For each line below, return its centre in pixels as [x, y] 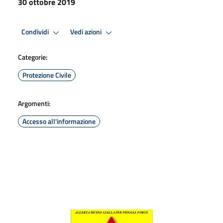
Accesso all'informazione [59, 121]
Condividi [36, 32]
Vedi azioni [87, 32]
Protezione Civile [47, 75]
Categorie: [33, 57]
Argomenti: [34, 103]
